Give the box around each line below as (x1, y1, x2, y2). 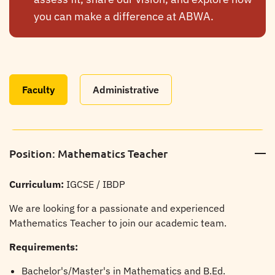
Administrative (93, 83, 159, 96)
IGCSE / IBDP (64, 177, 125, 190)
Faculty (22, 83, 55, 96)
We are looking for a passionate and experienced (9, 201, 225, 214)
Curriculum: (9, 177, 64, 190)
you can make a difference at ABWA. (34, 9, 214, 23)
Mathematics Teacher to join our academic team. (9, 216, 227, 229)
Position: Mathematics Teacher (9, 145, 168, 160)
